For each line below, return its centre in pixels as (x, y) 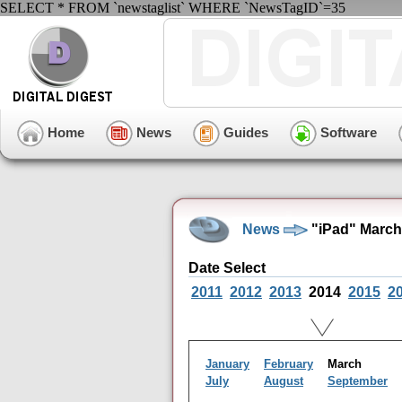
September (358, 381)
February (288, 364)
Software (347, 132)
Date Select (227, 268)
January (227, 364)
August (284, 381)
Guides (244, 132)
